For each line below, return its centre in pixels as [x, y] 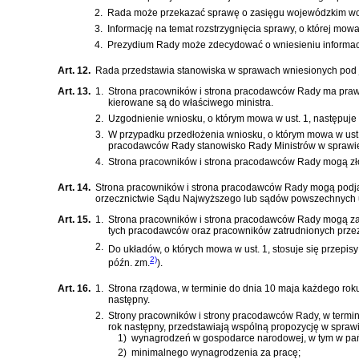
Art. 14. [74, 188]
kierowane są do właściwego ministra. [191, 103]
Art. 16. [74, 289]
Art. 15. [74, 220]
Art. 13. [74, 92]
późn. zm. [129, 263]
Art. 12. [74, 71]
